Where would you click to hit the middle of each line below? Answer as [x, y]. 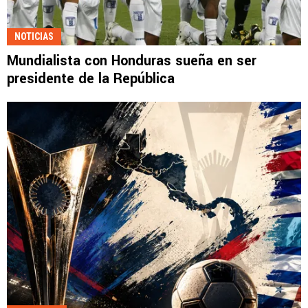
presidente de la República [91, 79]
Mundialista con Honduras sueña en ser [132, 61]
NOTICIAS [34, 37]
